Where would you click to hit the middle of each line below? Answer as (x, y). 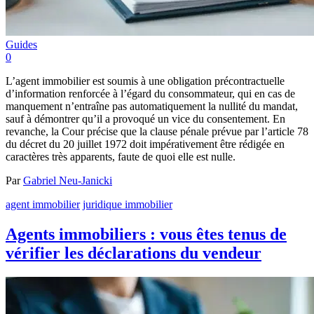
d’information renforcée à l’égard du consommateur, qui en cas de (150, 93)
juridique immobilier (128, 204)
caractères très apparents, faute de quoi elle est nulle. (121, 156)
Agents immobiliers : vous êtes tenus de (146, 234)
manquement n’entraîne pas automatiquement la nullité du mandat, (152, 106)
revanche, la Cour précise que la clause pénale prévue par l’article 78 (157, 131)
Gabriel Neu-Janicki (68, 180)
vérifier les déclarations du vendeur (134, 253)
